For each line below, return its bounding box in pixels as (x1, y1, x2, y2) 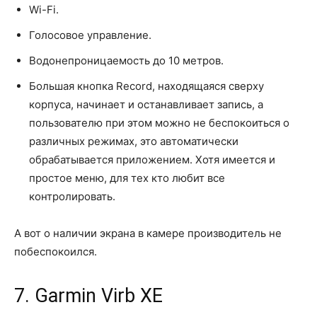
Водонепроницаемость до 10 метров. (29, 54, 224, 68)
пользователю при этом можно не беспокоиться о (29, 116, 289, 130)
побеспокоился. (14, 245, 97, 259)
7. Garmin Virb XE (14, 284, 163, 308)
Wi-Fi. (29, 3, 59, 17)
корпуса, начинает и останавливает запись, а (29, 98, 263, 112)
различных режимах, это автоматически (29, 134, 238, 149)
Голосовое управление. (29, 28, 151, 42)
